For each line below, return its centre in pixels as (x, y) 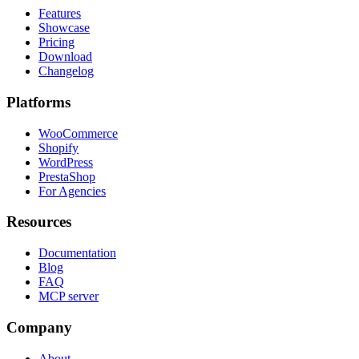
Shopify (58, 147)
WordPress (66, 162)
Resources (39, 222)
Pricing (56, 42)
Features (60, 14)
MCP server (69, 296)
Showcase (64, 28)
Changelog (66, 71)
